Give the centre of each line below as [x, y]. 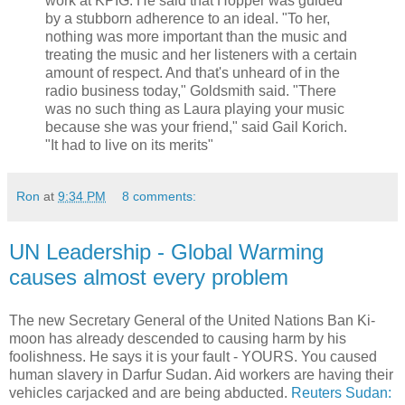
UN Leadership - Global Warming [166, 252]
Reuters [316, 393]
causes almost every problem [149, 278]
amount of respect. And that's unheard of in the [193, 73]
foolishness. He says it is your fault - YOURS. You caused [193, 357]
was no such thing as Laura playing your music [195, 109]
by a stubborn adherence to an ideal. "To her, [188, 19]
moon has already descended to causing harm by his [178, 339]
